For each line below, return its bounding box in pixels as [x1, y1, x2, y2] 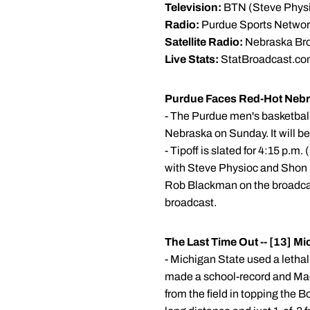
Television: [165, 1, 221, 13]
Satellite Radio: [165, 36, 243, 48]
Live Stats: [165, 53, 219, 65]
